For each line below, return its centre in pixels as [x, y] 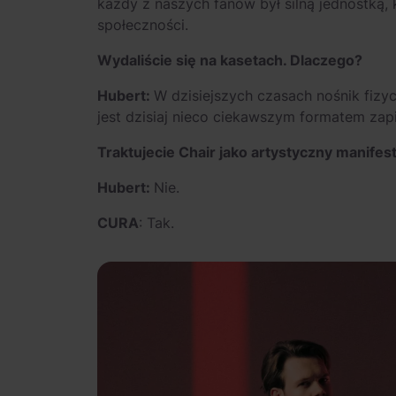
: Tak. [156, 222]
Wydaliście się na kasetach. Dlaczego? [230, 60]
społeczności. [143, 24]
